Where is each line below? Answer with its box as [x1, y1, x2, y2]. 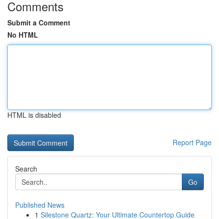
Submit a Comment [7, 18, 70, 27]
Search [15, 164, 37, 174]
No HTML [7, 30, 38, 40]
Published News [15, 200, 65, 210]
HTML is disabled [7, 110, 61, 120]
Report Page [173, 137, 212, 147]
